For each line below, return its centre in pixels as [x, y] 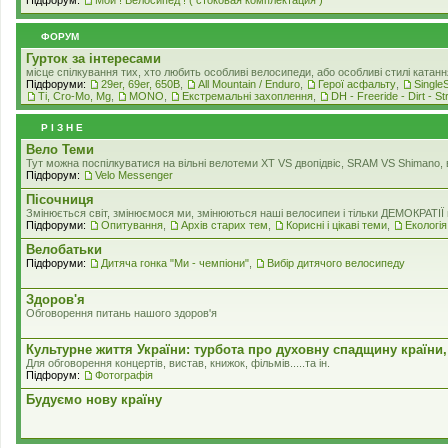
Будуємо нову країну [94, 399]
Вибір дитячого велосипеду [336, 262]
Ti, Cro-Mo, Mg [74, 95]
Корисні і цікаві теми [336, 224]
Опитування [132, 224]
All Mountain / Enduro [249, 83]
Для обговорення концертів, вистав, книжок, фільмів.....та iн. [178, 362]
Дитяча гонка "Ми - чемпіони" [175, 262]
